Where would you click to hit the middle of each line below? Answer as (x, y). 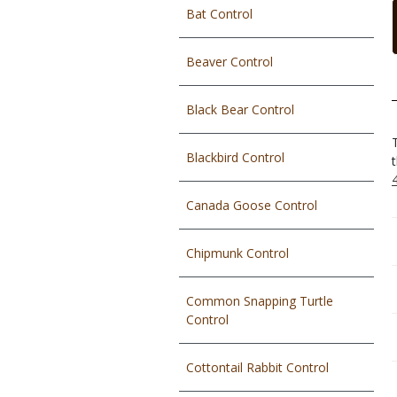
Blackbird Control (235, 157)
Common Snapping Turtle (260, 301)
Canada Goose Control (252, 205)
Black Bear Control (240, 109)
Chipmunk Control (237, 253)
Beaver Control (230, 62)
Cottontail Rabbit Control (257, 367)
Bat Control (219, 14)
